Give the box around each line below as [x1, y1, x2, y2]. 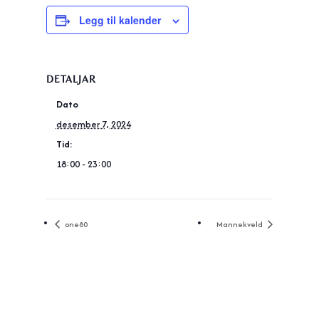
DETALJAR [46, 73, 96, 85]
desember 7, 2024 [56, 117, 131, 131]
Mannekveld [216, 218, 266, 230]
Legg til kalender [78, 13, 161, 27]
